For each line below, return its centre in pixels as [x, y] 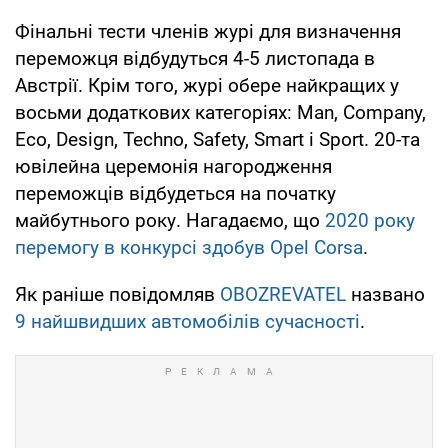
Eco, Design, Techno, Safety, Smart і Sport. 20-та [217, 140]
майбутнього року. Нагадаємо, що [170, 221]
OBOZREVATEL [283, 295]
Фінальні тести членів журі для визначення [208, 32]
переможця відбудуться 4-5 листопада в [195, 59]
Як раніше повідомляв [117, 295]
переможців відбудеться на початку [175, 194]
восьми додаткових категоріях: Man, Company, [220, 113]
